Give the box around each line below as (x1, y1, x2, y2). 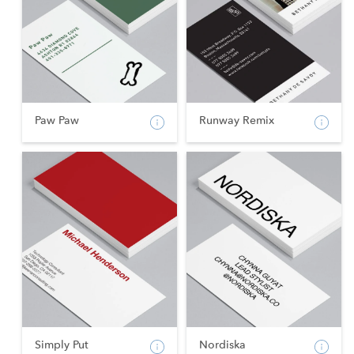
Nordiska (199, 337, 246, 352)
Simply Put (35, 337, 88, 352)
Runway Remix (199, 113, 274, 128)
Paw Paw (35, 113, 79, 128)
